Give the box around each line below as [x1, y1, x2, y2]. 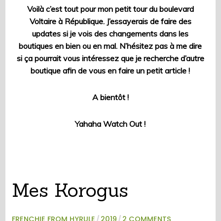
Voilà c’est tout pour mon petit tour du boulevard [27, 3, 194, 14]
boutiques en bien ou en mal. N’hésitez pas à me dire [19, 40, 202, 51]
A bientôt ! [92, 92, 129, 102]
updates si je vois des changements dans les [32, 28, 189, 38]
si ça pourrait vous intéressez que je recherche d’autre [16, 53, 204, 63]
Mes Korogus [11, 178, 128, 203]
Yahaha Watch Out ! [75, 118, 146, 129]
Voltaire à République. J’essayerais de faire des [29, 16, 191, 26]
